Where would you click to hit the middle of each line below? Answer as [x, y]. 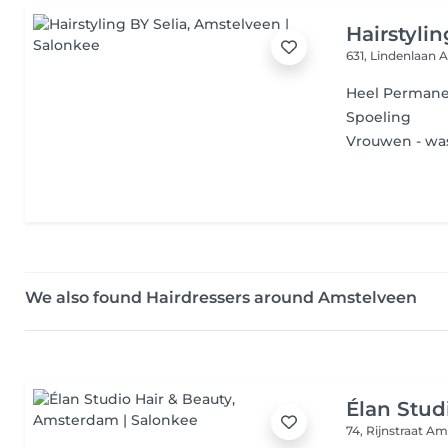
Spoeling [379, 117]
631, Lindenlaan [393, 55]
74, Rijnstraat [386, 430]
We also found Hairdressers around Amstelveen [221, 297]
